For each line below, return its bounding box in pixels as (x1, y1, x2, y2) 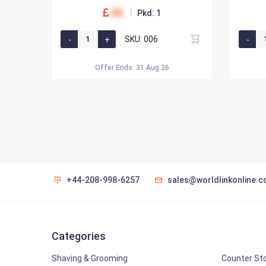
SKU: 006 (125, 34, 158, 44)
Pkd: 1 (137, 8, 161, 18)
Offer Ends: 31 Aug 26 (94, 64, 169, 72)
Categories (52, 230, 106, 242)
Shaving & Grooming (52, 254, 128, 263)
